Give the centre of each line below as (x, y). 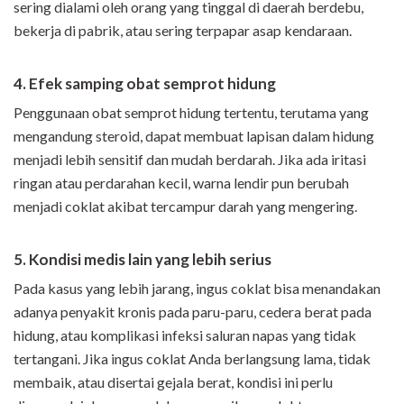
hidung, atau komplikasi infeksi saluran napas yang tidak (185, 335)
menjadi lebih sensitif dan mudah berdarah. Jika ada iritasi (190, 159)
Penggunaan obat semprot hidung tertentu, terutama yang (191, 112)
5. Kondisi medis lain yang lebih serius (142, 259)
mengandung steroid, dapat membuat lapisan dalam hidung (194, 135)
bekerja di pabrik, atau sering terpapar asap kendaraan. (183, 30)
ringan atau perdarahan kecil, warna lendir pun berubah (181, 182)
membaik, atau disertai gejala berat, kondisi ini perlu (173, 381)
